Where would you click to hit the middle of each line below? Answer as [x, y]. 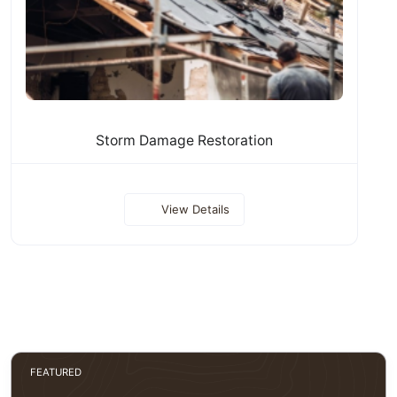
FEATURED [56, 372]
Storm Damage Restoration [184, 140]
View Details [195, 209]
